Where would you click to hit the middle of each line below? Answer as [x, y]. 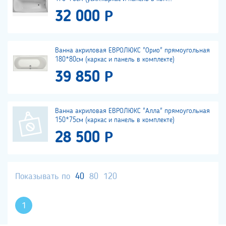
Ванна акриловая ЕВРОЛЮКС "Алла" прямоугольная [132, 111]
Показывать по [43, 177]
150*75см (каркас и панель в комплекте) [115, 120]
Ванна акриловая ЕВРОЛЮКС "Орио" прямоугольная [132, 51]
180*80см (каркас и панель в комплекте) [115, 60]
